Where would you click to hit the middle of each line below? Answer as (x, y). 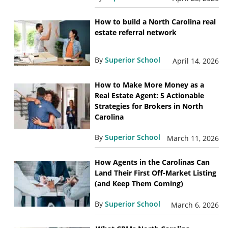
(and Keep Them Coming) (140, 184)
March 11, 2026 (193, 138)
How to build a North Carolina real (155, 22)
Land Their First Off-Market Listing (155, 173)
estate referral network (135, 33)
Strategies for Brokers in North (149, 106)
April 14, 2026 (196, 61)
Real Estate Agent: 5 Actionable (149, 96)
